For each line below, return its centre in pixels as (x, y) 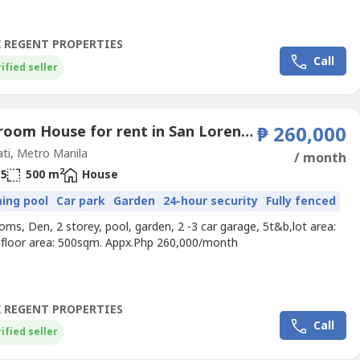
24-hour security (211, 201)
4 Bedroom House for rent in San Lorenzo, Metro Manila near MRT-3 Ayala (247, 132)
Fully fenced (301, 201)
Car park (81, 201)
